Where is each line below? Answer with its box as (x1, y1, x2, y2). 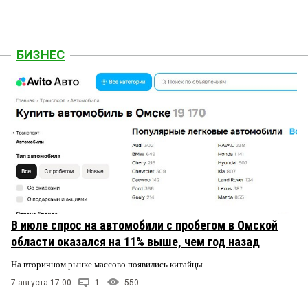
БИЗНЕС (16, 47, 65, 63)
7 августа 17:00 (11, 278, 71, 288)
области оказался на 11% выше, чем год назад (11, 234, 260, 250)
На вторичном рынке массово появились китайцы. (11, 259, 207, 270)
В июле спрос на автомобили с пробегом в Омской (11, 218, 278, 233)
